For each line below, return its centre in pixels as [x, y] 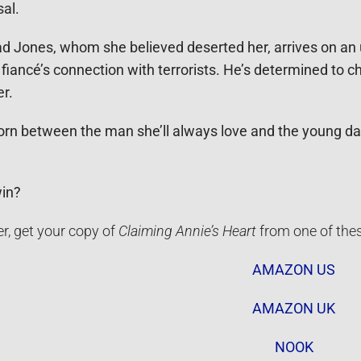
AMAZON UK [294, 308]
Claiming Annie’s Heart [187, 231]
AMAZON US [294, 270]
